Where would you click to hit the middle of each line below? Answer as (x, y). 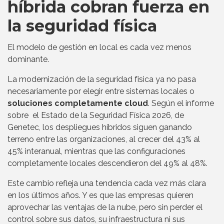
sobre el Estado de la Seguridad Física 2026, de (96, 115)
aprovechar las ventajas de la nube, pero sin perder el (105, 207)
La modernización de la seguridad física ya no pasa (102, 79)
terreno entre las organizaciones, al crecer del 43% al (104, 139)
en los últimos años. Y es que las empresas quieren (100, 195)
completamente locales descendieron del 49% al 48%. (107, 163)
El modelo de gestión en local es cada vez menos (99, 47)
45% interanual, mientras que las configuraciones (96, 151)
